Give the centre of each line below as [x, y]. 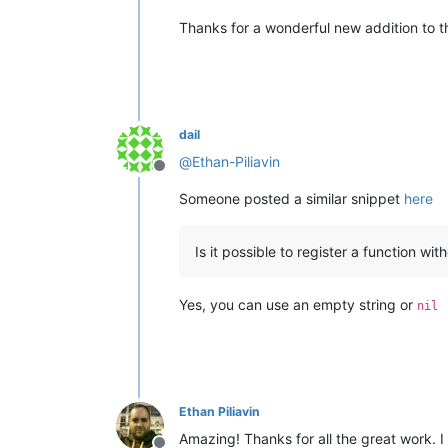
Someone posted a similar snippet [291, 198]
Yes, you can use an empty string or [298, 304]
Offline [183, 175]
